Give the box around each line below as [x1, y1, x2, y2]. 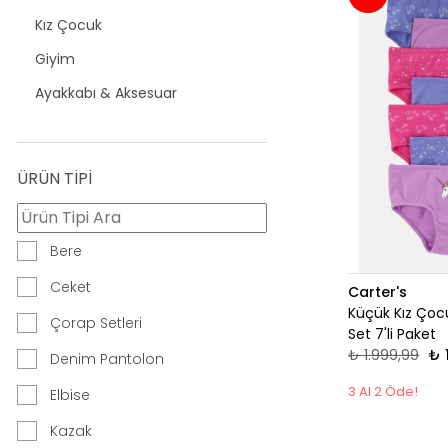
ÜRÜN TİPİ [17, 167, 92, 191]
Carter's [348, 282, 408, 303]
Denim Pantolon [50, 349, 164, 370]
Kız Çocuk [35, 15, 102, 36]
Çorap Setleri [50, 313, 142, 334]
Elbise [50, 385, 90, 406]
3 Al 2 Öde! [348, 382, 419, 402]
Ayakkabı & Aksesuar [35, 83, 177, 104]
